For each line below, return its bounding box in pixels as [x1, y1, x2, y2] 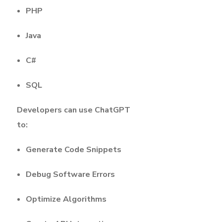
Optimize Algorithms [26, 193, 107, 205]
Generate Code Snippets [26, 144, 121, 155]
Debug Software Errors [26, 168, 115, 180]
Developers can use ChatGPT [17, 104, 130, 115]
